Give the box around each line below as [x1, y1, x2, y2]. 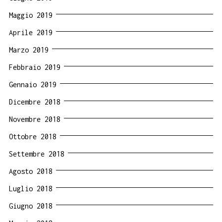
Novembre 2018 [9, 114, 60, 123]
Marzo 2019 [9, 45, 49, 54]
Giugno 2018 [9, 201, 53, 210]
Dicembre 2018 [9, 97, 60, 106]
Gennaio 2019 [9, 80, 56, 89]
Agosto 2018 [9, 166, 53, 175]
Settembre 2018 [9, 149, 64, 158]
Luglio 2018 [9, 184, 53, 193]
